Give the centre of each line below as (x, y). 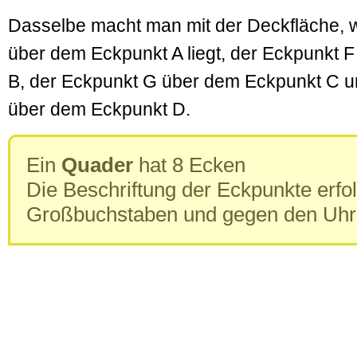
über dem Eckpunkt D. (99, 109)
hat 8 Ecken (189, 165)
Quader (97, 165)
